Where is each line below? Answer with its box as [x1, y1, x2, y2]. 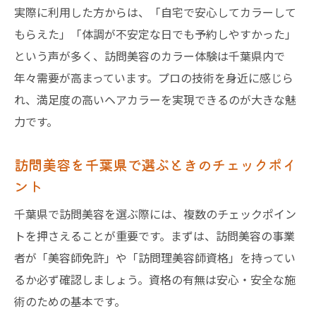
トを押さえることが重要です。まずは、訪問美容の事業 [14, 227, 295, 244]
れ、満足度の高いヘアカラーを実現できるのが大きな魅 [14, 91, 296, 108]
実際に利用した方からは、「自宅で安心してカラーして [14, 4, 296, 20]
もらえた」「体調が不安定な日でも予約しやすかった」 [14, 25, 296, 42]
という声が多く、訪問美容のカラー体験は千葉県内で [14, 47, 285, 64]
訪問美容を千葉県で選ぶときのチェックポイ [14, 154, 296, 175]
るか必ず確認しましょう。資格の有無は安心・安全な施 [14, 271, 296, 288]
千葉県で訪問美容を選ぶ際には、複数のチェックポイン [14, 205, 296, 222]
